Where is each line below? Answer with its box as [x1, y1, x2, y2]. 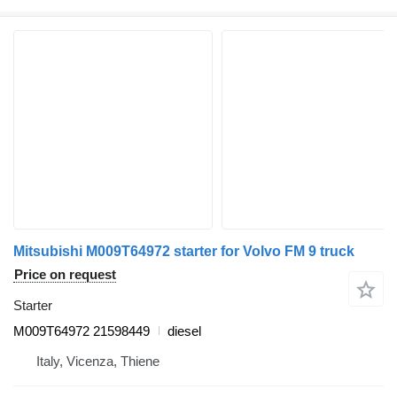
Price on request [14, 266, 116, 282]
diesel [167, 323, 201, 339]
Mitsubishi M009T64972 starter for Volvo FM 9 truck [13, 243, 354, 259]
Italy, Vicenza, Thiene [36, 353, 160, 369]
